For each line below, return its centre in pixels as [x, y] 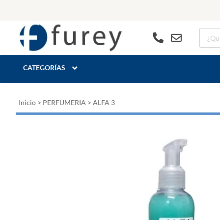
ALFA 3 [104, 102]
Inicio [27, 102]
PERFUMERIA [64, 102]
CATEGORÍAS [44, 68]
